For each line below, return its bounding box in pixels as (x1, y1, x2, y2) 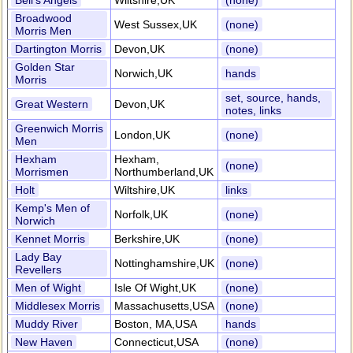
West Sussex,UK (114, 18, 197, 31)
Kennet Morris (15, 232, 85, 245)
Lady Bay (15, 251, 61, 263)
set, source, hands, (225, 91, 321, 104)
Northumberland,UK (114, 165, 214, 178)
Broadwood (15, 12, 72, 24)
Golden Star (15, 61, 75, 73)
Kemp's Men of (15, 202, 90, 214)
